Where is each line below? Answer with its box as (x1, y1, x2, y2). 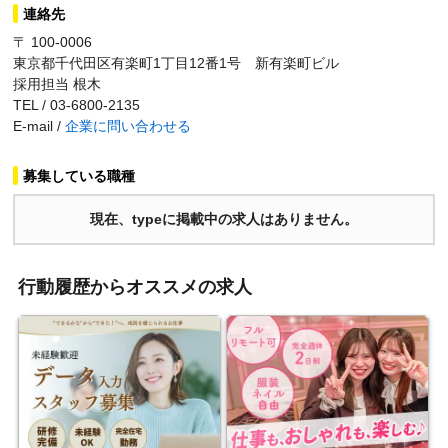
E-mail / (13, 118, 65, 134)
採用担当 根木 (13, 76, 101, 92)
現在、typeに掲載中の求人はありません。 (90, 211, 358, 227)
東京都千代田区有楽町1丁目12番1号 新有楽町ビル (13, 55, 339, 71)
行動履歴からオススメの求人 (17, 277, 252, 297)
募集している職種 (23, 168, 135, 184)
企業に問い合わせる (65, 118, 191, 134)
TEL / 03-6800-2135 (13, 97, 140, 113)
